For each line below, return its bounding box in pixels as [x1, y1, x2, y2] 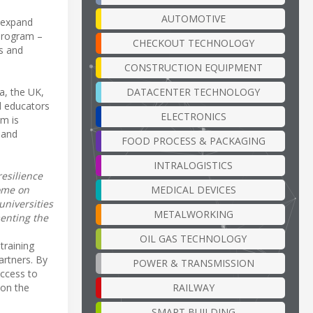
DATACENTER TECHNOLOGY [126, 85, 260, 99]
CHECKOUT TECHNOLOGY [132, 36, 254, 50]
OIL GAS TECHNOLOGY [140, 231, 247, 245]
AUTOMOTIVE [161, 11, 226, 25]
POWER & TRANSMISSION [132, 256, 254, 270]
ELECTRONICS [160, 109, 226, 123]
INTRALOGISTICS [154, 158, 233, 172]
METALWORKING [153, 207, 233, 221]
